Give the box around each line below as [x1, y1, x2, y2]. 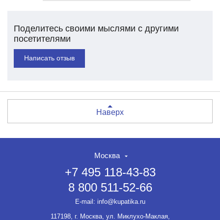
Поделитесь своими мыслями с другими [13, 23, 179, 33]
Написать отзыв [24, 54, 75, 62]
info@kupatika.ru [97, 197, 145, 205]
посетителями [13, 33, 71, 44]
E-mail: [75, 197, 97, 205]
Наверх [96, 108, 124, 116]
